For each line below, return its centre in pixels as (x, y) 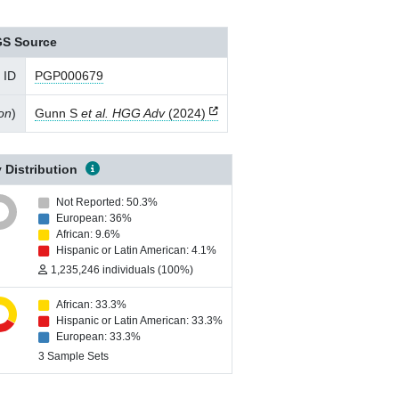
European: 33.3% (98, 337)
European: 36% (94, 218)
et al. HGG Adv (123, 113)
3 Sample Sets (73, 356)
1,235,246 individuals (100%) (122, 270)
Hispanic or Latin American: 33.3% (139, 321)
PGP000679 (69, 76)
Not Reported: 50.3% (107, 202)
